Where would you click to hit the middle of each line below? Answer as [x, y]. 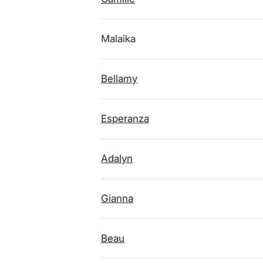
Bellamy [119, 79]
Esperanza [125, 119]
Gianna [117, 198]
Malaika [118, 39]
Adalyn [117, 159]
